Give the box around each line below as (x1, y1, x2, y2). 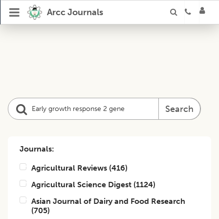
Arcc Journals (46, 7, 103, 18)
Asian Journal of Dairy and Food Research (31, 197, 185, 206)
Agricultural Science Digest (31, 180, 131, 189)
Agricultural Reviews (31, 163, 107, 173)
